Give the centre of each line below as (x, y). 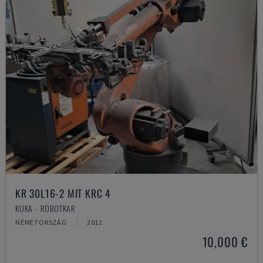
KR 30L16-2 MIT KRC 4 (63, 193)
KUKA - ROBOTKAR (45, 208)
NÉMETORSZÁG (41, 222)
